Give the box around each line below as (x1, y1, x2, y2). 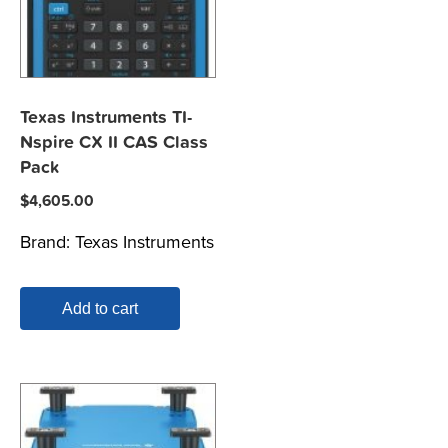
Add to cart (62, 299, 138, 317)
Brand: (20, 230, 75, 253)
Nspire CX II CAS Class (20, 131, 208, 153)
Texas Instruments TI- (20, 106, 192, 128)
